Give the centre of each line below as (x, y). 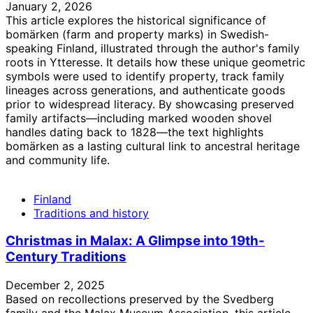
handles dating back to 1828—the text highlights (134, 132)
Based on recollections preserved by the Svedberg (140, 299)
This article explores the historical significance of (136, 20)
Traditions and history (91, 213)
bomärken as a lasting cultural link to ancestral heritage (153, 146)
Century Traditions (66, 257)
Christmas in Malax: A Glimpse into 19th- (135, 241)
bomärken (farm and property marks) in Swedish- (137, 34)
